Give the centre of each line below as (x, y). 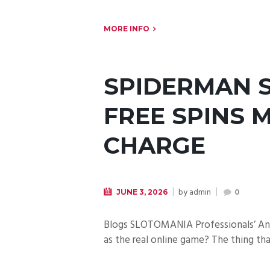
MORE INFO (127, 29)
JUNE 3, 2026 (142, 192)
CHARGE (155, 145)
